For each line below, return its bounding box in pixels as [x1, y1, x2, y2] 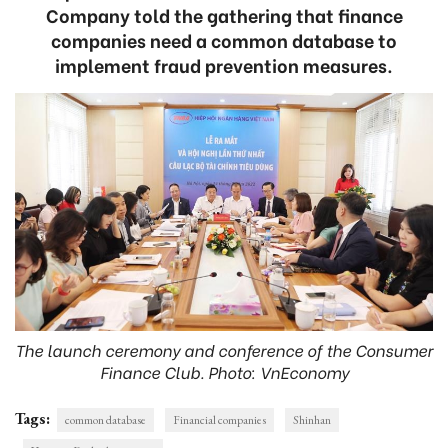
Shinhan [293, 411, 331, 428]
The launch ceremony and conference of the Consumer [15, 337, 433, 361]
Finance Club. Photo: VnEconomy [99, 359, 349, 383]
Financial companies [173, 411, 266, 428]
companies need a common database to [51, 26, 397, 53]
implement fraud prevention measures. [55, 51, 393, 78]
